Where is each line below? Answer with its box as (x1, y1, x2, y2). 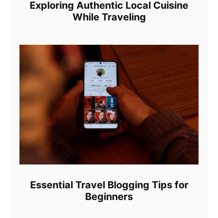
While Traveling (72, 11, 146, 23)
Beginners (85, 190, 133, 202)
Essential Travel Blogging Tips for (30, 179, 188, 191)
